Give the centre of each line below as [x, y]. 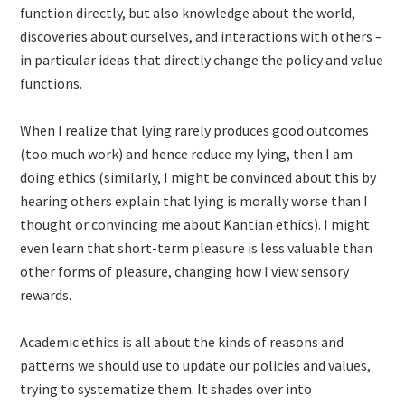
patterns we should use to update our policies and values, [196, 365]
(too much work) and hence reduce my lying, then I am [187, 154]
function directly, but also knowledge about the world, [188, 13]
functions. [52, 83]
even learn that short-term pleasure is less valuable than [197, 248]
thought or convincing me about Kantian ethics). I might [195, 224]
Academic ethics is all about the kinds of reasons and [182, 342]
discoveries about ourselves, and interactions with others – [202, 36]
